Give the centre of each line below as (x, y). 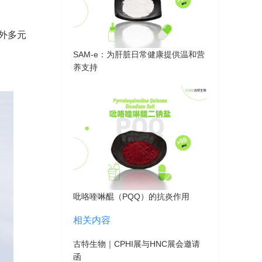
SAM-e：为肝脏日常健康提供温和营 (139, 54)
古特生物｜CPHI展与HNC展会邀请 (137, 244)
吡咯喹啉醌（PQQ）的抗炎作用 (132, 197)
